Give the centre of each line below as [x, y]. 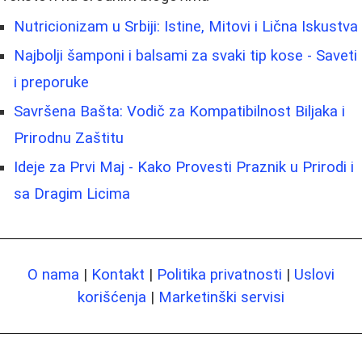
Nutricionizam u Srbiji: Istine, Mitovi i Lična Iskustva [186, 26]
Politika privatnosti [219, 274]
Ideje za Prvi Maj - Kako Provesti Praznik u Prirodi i [184, 167]
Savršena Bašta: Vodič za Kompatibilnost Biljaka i [179, 111]
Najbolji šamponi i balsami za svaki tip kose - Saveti [185, 55]
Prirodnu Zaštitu [69, 138]
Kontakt [118, 274]
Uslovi [314, 274]
